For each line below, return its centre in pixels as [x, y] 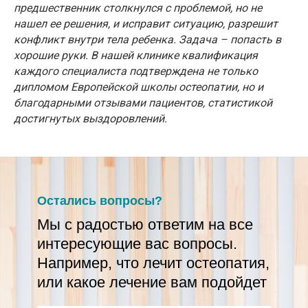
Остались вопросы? [100, 201]
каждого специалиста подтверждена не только [136, 71]
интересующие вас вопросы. [137, 244]
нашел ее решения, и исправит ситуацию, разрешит [146, 24]
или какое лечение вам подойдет [152, 283]
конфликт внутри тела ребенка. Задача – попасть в [147, 40]
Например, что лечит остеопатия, [153, 263]
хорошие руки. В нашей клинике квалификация [136, 56]
